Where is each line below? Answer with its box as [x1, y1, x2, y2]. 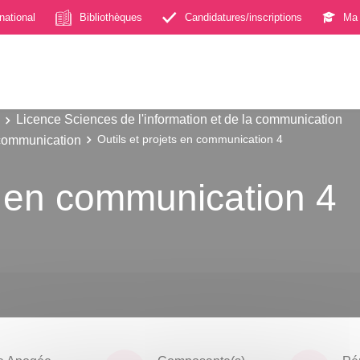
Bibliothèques [80, 10, 142, 23]
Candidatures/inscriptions [185, 10, 302, 23]
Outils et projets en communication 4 [97, 133, 283, 145]
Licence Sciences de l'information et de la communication [16, 112, 342, 126]
